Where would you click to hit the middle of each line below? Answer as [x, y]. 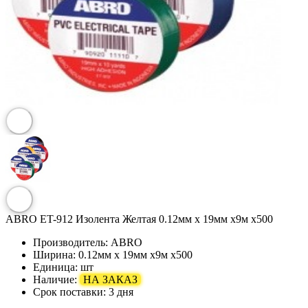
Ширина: [54, 254]
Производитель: [70, 242]
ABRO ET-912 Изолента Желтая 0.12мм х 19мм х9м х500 [139, 219]
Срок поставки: [69, 291]
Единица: [55, 267]
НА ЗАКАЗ [110, 279]
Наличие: [56, 279]
